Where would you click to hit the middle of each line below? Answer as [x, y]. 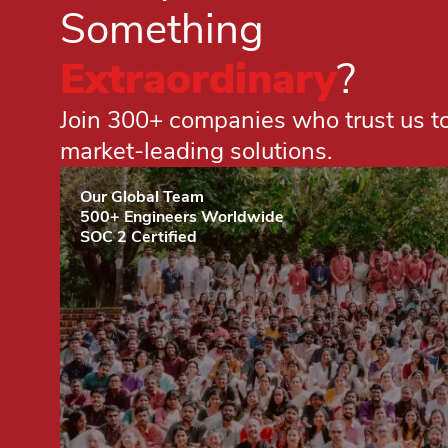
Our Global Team [142, 196]
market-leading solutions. [196, 150]
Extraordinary [198, 79]
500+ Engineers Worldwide [182, 216]
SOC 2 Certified [138, 236]
